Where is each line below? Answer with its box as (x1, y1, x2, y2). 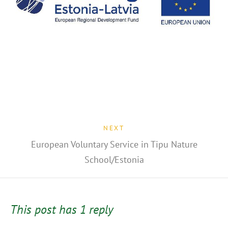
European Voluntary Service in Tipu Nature (31, 138, 197, 150)
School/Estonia (84, 154, 144, 165)
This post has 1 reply (10, 202, 113, 217)
